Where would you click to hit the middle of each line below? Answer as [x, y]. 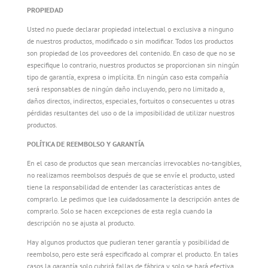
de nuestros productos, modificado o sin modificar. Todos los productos [130, 41]
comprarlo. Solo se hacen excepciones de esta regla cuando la [119, 211]
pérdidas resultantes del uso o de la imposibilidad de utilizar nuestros [130, 113]
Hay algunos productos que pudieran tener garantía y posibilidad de [128, 242]
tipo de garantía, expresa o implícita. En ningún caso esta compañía [127, 77]
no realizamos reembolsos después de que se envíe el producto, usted [130, 175]
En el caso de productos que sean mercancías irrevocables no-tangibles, [134, 163]
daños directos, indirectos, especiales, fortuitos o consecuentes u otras [130, 101]
